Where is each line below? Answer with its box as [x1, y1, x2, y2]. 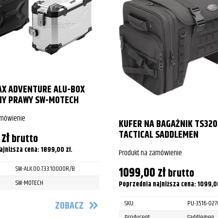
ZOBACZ [55, 198, 84, 214]
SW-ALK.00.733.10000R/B [16, 163, 75, 175]
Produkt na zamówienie [119, 147, 182, 159]
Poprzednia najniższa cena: [119, 179, 198, 190]
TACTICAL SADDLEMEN [119, 127, 199, 143]
